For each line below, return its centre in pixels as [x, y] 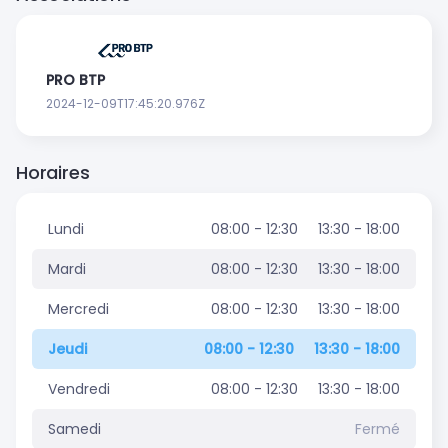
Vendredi [79, 389]
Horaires [53, 173]
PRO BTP [75, 80]
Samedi [74, 429]
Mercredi [78, 309]
